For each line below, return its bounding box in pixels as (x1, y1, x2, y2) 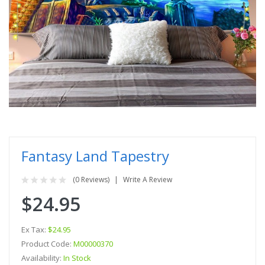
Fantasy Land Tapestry (21, 146, 169, 166)
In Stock (63, 252, 91, 263)
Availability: (21, 252, 63, 263)
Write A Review (123, 174, 172, 185)
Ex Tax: (21, 224, 48, 235)
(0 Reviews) (73, 174, 109, 185)
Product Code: (21, 238, 73, 249)
